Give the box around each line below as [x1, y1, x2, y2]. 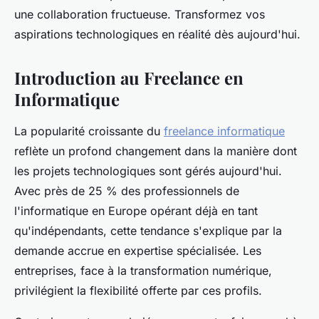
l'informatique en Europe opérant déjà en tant [14, 204, 258, 219]
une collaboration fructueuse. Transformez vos [14, 7, 265, 22]
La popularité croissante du [14, 124, 164, 139]
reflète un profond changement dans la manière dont [14, 144, 297, 159]
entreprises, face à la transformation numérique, [14, 263, 272, 278]
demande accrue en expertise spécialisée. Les [14, 244, 261, 258]
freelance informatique [164, 124, 285, 139]
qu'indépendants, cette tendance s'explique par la [14, 224, 282, 239]
